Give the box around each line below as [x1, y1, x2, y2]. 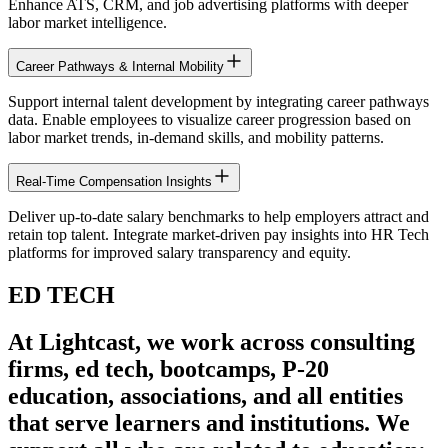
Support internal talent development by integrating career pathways [8, 93, 429, 111]
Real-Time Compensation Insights [16, 174, 212, 190]
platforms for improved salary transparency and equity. [8, 244, 351, 262]
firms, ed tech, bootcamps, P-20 [8, 356, 329, 383]
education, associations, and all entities [8, 383, 403, 410]
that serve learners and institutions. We [8, 410, 410, 437]
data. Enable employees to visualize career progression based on [8, 111, 411, 129]
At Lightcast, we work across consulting [8, 329, 415, 356]
